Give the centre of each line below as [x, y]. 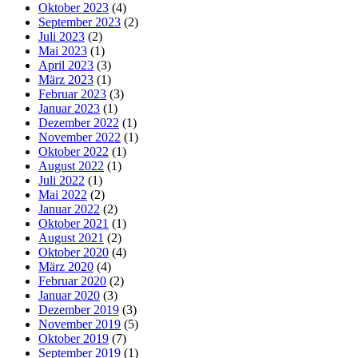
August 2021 [71, 238]
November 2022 [80, 137]
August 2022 [71, 166]
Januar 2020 [69, 296]
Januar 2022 [69, 209]
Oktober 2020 [74, 253]
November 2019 [80, 324]
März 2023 [66, 80]
